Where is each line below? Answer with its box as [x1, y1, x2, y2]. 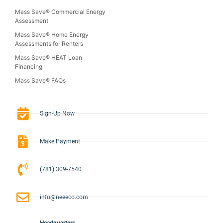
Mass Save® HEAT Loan [15, 53, 82, 61]
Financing [15, 62, 42, 70]
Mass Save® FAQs [15, 76, 66, 84]
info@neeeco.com [39, 193, 88, 201]
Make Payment [39, 137, 80, 145]
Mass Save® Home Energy [15, 30, 89, 38]
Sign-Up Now [39, 110, 75, 117]
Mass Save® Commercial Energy [15, 7, 106, 15]
